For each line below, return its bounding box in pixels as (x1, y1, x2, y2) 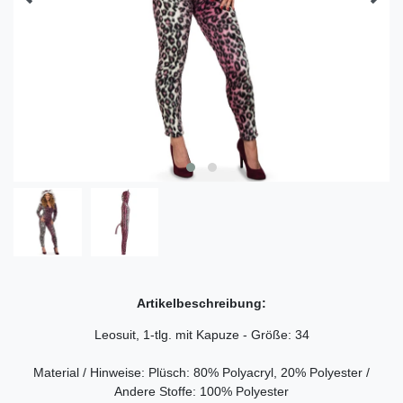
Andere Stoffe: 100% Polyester (114, 383, 289, 399)
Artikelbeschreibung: (137, 295, 266, 310)
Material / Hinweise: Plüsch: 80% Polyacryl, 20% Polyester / (33, 364, 370, 380)
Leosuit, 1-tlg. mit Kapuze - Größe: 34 (94, 327, 309, 342)
